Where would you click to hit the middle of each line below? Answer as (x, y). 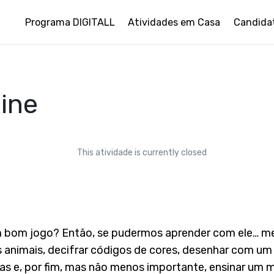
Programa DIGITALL (70, 22)
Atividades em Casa (174, 22)
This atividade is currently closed (142, 153)
